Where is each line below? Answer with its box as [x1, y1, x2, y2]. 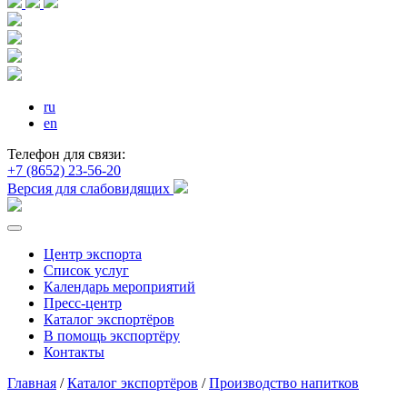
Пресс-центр [44, 294, 122, 311]
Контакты [44, 343, 104, 360]
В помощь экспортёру [44, 327, 180, 343]
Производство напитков [209, 374, 359, 391]
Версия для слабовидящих [7, 180, 170, 196]
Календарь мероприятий [44, 278, 195, 294]
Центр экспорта [44, 245, 142, 262]
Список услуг [44, 262, 129, 278]
